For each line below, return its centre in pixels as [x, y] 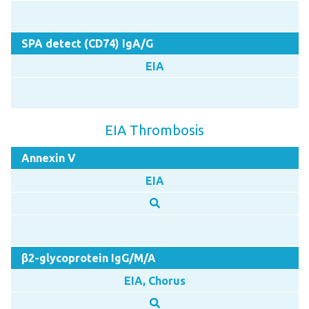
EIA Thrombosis [154, 130]
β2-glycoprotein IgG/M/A [88, 258]
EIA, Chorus [154, 280]
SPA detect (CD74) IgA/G [87, 43]
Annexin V [48, 158]
